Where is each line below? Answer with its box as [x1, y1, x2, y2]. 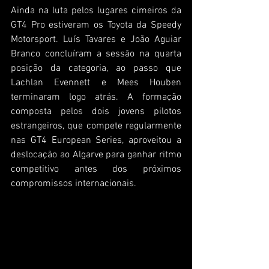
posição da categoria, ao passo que [11, 62, 181, 75]
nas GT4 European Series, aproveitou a [11, 134, 181, 147]
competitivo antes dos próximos [11, 163, 181, 176]
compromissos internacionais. [11, 178, 136, 190]
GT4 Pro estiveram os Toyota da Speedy [11, 19, 181, 32]
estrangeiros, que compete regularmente [11, 120, 181, 133]
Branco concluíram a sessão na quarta [11, 48, 181, 61]
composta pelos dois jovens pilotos [11, 106, 181, 118]
